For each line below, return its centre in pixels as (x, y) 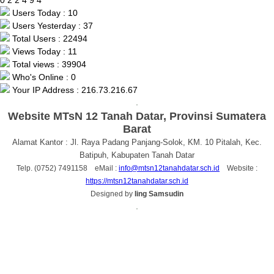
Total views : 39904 (48, 64)
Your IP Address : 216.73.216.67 (74, 90)
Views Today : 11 (43, 51)
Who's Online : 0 (43, 77)
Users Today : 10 (44, 13)
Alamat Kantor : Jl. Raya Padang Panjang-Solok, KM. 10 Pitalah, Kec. (137, 142)
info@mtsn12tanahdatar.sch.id (169, 168)
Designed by (113, 194)
